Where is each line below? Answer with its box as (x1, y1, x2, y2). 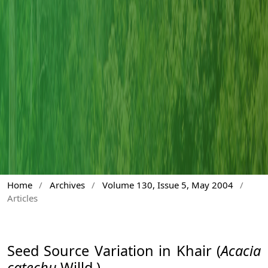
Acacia (221, 240, 261, 260)
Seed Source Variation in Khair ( (7, 240, 221, 260)
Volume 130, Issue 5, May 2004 (102, 178, 233, 191)
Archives (49, 178, 85, 191)
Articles (7, 191, 38, 204)
